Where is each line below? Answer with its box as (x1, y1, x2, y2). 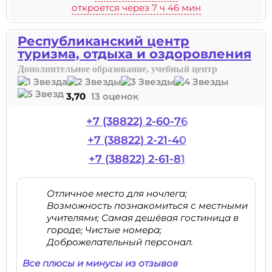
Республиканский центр (18, 33, 189, 49)
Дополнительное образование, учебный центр (18, 64, 217, 74)
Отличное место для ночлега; (47, 188, 187, 199)
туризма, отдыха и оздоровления (18, 46, 251, 61)
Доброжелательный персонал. (47, 236, 193, 248)
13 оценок (91, 90, 138, 102)
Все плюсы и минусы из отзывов (22, 257, 178, 269)
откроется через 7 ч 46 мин (71, 2, 201, 13)
